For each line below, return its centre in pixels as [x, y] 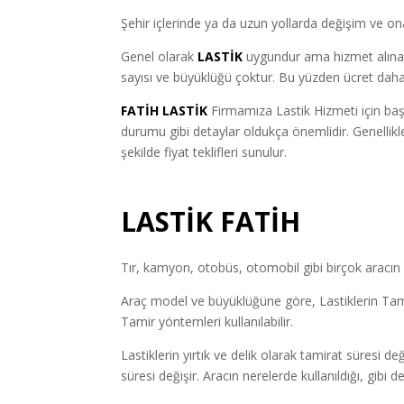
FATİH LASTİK [165, 110]
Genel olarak [158, 56]
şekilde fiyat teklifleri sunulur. [204, 151]
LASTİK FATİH [211, 221]
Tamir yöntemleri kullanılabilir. [207, 321]
